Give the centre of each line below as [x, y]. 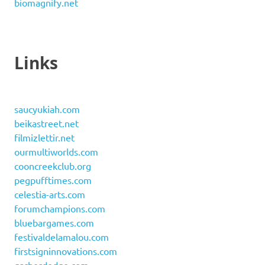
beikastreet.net [46, 123]
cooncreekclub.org [53, 166]
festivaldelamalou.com [62, 237]
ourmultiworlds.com [56, 152]
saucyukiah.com [47, 109]
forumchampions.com [60, 209]
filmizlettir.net [44, 138]
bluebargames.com [54, 223]
